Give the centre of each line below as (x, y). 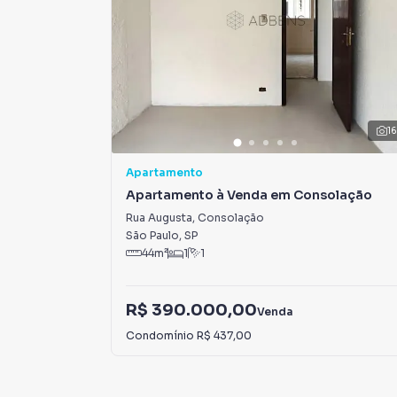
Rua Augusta (159, 218)
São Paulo (152, 235)
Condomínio (161, 335)
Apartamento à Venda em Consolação (249, 195)
